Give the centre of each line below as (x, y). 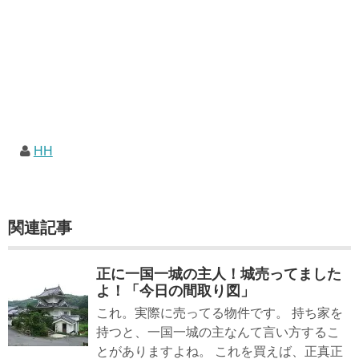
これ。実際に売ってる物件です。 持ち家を (220, 313)
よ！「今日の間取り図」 (175, 290)
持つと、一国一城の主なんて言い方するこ (218, 332)
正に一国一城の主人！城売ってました (219, 274)
